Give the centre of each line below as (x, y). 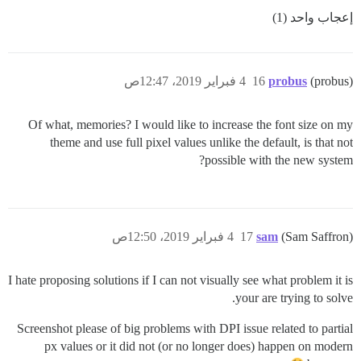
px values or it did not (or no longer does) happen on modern (199, 346)
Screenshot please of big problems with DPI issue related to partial (185, 328)
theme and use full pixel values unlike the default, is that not (201, 142)
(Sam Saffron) (317, 236)
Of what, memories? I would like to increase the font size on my (191, 124)
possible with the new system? (279, 160)
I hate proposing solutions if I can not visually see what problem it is (180, 280)
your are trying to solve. (294, 297)
